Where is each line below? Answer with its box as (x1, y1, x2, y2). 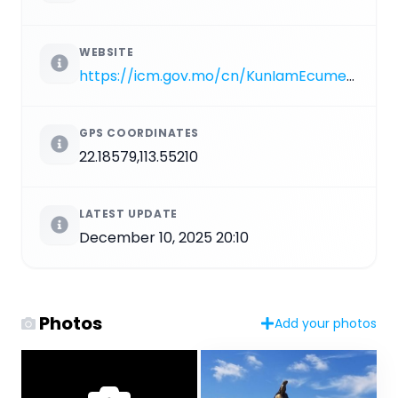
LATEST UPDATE (79, 206, 178, 222)
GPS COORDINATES (79, 125, 199, 141)
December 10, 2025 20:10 (79, 227, 249, 249)
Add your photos (275, 314, 377, 333)
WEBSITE (79, 44, 134, 60)
